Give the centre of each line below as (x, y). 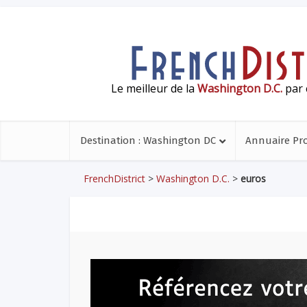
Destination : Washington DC (148, 140)
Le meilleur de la (154, 88)
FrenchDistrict (114, 179)
